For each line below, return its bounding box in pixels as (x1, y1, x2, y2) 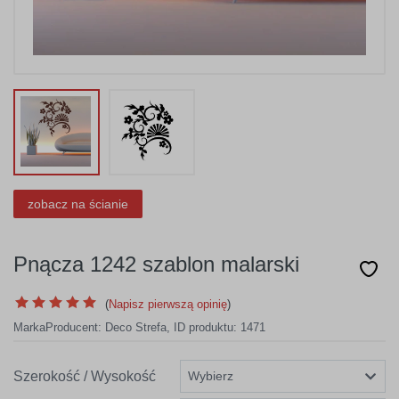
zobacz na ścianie (28, 196, 128, 211)
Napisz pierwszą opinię (109, 297, 227, 311)
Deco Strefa (105, 321, 167, 334)
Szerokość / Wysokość (13, 368, 156, 384)
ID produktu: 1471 (174, 321, 265, 334)
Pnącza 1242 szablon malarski (13, 252, 299, 276)
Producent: (45, 321, 105, 334)
